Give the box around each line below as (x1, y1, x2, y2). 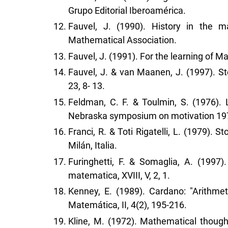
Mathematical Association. (68, 35, 177, 46)
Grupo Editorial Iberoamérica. (68, 5, 186, 16)
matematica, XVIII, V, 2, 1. (68, 169, 170, 181)
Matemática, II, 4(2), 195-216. (68, 199, 187, 211)
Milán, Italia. (68, 140, 117, 151)
